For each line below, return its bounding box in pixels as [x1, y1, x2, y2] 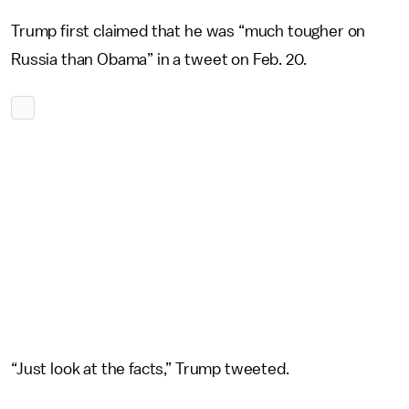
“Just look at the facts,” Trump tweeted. [11, 361, 289, 377]
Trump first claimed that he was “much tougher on [11, 23, 366, 39]
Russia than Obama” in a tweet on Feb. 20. [11, 51, 307, 68]
